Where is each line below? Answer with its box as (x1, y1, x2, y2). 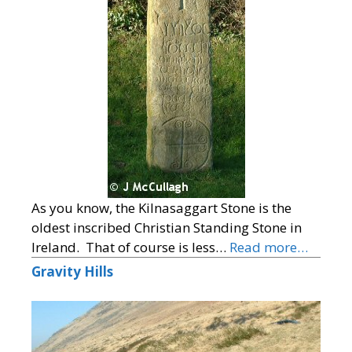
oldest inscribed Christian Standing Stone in (31, 218, 302, 236)
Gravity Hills (31, 262, 113, 280)
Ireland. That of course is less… (31, 237, 229, 256)
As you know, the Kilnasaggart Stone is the (31, 198, 291, 217)
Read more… (229, 237, 308, 256)
